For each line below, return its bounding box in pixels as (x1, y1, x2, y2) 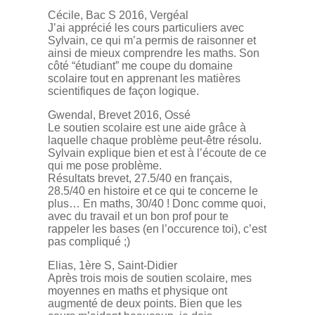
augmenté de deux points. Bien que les (48, 297, 242, 310)
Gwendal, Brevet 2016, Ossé (48, 109, 191, 122)
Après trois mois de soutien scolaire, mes (48, 272, 252, 285)
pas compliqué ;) (48, 236, 130, 248)
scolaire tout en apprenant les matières (48, 72, 240, 85)
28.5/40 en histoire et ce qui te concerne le (48, 185, 258, 198)
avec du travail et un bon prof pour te (48, 210, 229, 223)
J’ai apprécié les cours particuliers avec (48, 22, 244, 34)
